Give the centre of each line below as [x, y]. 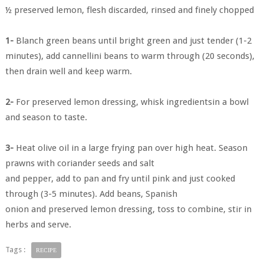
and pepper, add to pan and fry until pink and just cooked [120, 179]
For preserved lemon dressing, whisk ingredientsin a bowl [131, 102]
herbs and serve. [38, 225]
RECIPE [46, 250]
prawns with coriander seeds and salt [80, 163]
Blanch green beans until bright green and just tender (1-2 [132, 41]
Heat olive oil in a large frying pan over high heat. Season [130, 148]
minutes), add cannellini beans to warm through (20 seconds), [130, 56]
